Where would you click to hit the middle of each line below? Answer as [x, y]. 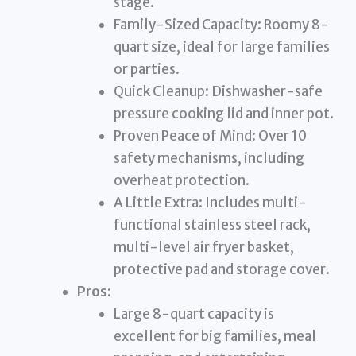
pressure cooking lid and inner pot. [223, 113]
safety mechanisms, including [209, 158]
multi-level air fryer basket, [203, 247]
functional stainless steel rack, [212, 224]
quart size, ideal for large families [221, 46]
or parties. [146, 69]
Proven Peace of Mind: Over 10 [210, 135]
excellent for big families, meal [215, 336]
